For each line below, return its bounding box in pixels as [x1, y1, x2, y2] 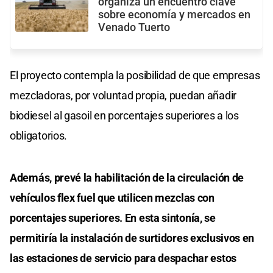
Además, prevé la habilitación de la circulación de [10, 171, 244, 184]
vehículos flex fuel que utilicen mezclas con [10, 191, 214, 204]
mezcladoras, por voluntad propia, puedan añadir [10, 88, 236, 102]
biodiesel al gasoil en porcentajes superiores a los [10, 108, 239, 122]
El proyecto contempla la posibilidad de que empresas [10, 68, 260, 82]
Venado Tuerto [98, 21, 170, 34]
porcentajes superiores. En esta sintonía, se [10, 211, 216, 224]
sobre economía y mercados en [98, 8, 250, 21]
